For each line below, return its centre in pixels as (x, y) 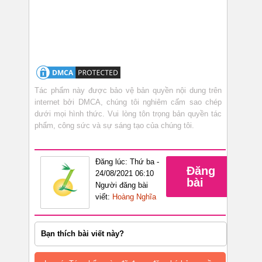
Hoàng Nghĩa (134, 197)
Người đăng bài (122, 185)
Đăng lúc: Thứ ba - (127, 162)
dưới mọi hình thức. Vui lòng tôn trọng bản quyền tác (128, 114)
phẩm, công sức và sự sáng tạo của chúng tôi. (114, 126)
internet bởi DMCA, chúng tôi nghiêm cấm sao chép (128, 102)
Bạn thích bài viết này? (82, 234)
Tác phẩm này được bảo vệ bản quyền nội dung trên (128, 91)
